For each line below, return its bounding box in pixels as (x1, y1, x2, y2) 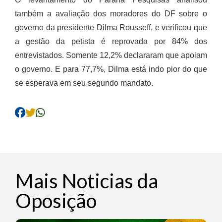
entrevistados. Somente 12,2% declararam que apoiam (15, 51, 207, 59)
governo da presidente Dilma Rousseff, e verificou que (15, 23, 207, 32)
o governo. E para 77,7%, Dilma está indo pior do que (15, 65, 207, 73)
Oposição (15, 188, 97, 213)
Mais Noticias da (15, 168, 158, 193)
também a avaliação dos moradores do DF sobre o (15, 9, 207, 18)
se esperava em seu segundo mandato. (15, 79, 153, 87)
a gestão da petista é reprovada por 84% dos (15, 37, 207, 46)
